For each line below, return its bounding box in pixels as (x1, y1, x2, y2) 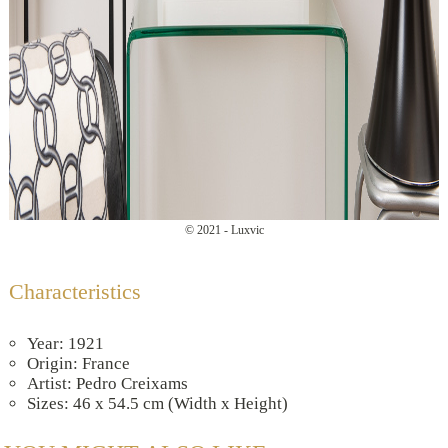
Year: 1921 (27, 334, 105, 354)
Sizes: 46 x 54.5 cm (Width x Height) (27, 394, 289, 414)
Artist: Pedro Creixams (27, 374, 189, 394)
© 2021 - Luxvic (184, 223, 264, 238)
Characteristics (9, 279, 142, 305)
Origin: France (27, 354, 131, 374)
